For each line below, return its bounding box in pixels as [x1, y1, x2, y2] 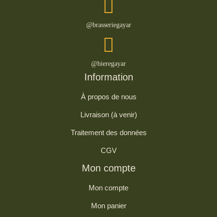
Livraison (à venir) [80, 110, 137, 119]
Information [84, 71, 133, 82]
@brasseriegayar [86, 21, 131, 29]
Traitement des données [70, 128, 147, 137]
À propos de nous [80, 92, 137, 101]
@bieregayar [91, 60, 126, 67]
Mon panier [91, 201, 126, 210]
